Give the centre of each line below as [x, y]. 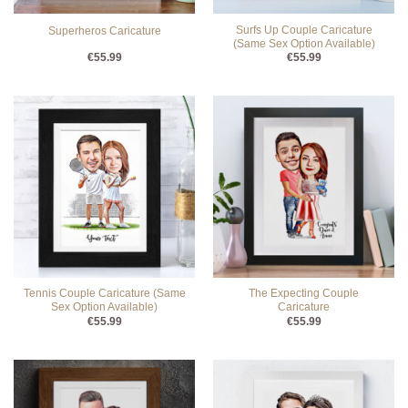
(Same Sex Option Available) [304, 43]
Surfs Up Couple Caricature [304, 30]
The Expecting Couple [304, 294]
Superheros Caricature [104, 31]
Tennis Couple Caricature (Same [104, 294]
